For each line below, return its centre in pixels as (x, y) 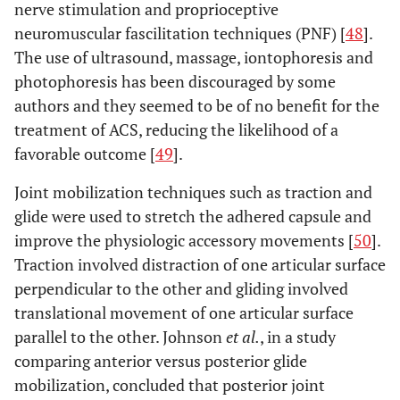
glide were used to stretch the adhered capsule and (193, 216)
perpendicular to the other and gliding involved (181, 288)
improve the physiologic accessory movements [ (184, 240)
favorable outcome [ (85, 154)
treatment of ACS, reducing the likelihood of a (176, 129)
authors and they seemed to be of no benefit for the (197, 105)
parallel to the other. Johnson (120, 337)
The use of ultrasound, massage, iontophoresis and (194, 57)
